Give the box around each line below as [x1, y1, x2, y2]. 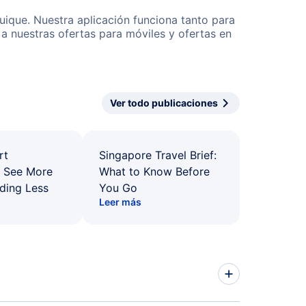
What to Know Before [99, 165, 210, 178]
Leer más [99, 196, 141, 208]
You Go [99, 181, 137, 195]
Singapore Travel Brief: [99, 148, 217, 162]
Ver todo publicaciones [110, 97, 218, 109]
